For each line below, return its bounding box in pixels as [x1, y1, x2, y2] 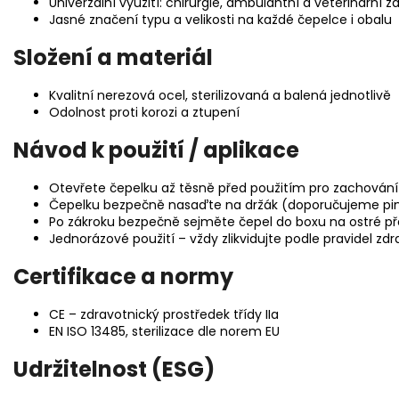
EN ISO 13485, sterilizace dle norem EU [49, 322, 280, 340]
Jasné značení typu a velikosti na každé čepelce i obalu [49, 11, 392, 29]
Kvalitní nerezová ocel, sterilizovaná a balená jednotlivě [49, 86, 391, 105]
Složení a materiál [13, 43, 213, 73]
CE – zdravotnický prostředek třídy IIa [49, 305, 279, 323]
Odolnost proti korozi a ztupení [49, 103, 240, 122]
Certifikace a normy [13, 261, 233, 291]
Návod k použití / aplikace [13, 135, 299, 166]
